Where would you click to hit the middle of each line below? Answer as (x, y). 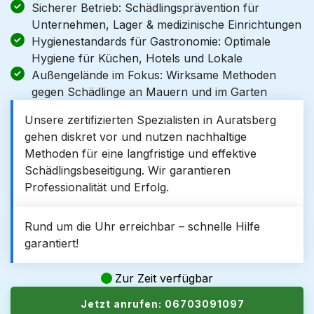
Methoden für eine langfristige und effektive (141, 153)
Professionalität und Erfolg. (97, 187)
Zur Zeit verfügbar (164, 278)
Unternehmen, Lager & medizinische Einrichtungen (166, 25)
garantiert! (52, 243)
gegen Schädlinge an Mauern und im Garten (149, 92)
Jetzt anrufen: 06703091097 (163, 304)
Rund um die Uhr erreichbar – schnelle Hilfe (142, 226)
